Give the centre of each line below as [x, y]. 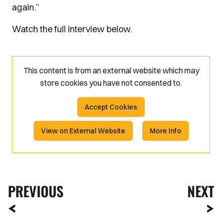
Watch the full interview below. [72, 29]
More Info [165, 131]
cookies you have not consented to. [121, 83]
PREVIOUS [36, 191]
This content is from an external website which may [111, 70]
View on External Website [83, 131]
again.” [26, 7]
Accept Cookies [111, 107]
